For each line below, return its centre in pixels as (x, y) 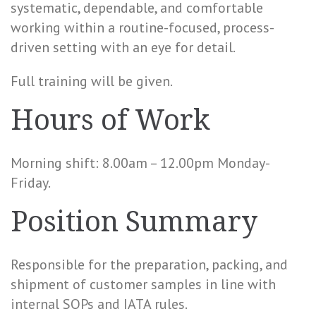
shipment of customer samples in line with (143, 284)
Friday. (31, 183)
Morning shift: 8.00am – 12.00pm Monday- (140, 163)
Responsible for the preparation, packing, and (149, 265)
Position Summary (134, 222)
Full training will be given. (92, 81)
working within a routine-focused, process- (142, 28)
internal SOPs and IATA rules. (99, 304)
